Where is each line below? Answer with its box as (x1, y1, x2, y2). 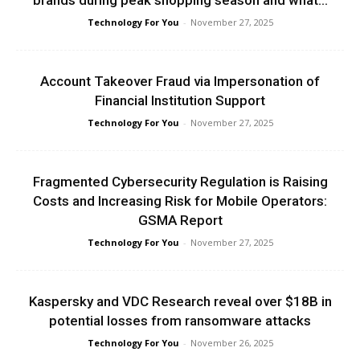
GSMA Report (137, 212, 223, 229)
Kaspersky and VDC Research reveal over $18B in (28, 293, 332, 310)
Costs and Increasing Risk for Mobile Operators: (33, 193, 327, 210)
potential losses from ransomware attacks (49, 313, 311, 329)
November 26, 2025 (190, 337, 273, 350)
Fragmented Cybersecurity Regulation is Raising (32, 174, 328, 190)
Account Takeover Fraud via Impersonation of (40, 73, 320, 90)
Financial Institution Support (95, 92, 265, 109)
